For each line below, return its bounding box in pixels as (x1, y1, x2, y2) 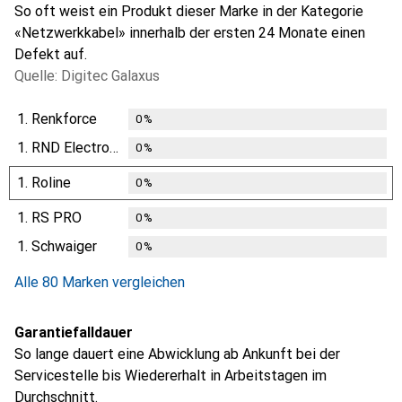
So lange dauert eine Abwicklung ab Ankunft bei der (14, 345, 340, 363)
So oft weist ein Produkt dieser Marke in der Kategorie (14, 2, 363, 20)
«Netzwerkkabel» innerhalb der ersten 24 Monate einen (14, 23, 365, 41)
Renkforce (31, 109, 97, 127)
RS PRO (31, 208, 82, 226)
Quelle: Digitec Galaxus (14, 66, 160, 84)
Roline (31, 173, 71, 191)
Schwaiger (31, 237, 97, 255)
